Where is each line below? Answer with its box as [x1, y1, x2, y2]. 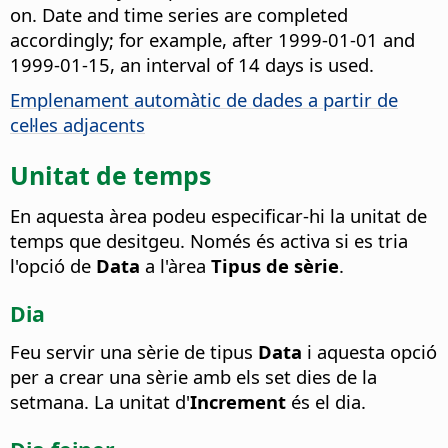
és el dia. [286, 388, 366, 414]
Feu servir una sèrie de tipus [10, 338, 258, 364]
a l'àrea [140, 252, 211, 278]
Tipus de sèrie [211, 252, 339, 278]
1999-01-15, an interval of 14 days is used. [10, 52, 374, 78]
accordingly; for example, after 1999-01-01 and [10, 27, 415, 53]
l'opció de [10, 252, 96, 278]
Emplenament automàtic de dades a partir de [10, 87, 398, 113]
